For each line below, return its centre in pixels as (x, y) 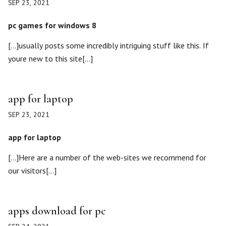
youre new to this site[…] (50, 59)
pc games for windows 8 (52, 25)
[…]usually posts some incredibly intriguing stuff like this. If (108, 45)
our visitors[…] (32, 171)
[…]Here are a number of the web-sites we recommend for (107, 157)
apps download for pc (57, 211)
